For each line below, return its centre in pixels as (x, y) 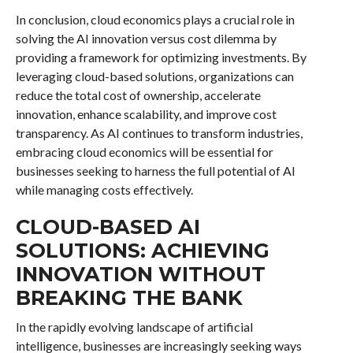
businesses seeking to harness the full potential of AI (155, 170)
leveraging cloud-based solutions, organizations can (154, 76)
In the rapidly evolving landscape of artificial (134, 326)
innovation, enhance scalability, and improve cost (146, 113)
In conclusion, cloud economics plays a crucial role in (155, 19)
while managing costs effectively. (104, 189)
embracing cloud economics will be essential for (144, 151)
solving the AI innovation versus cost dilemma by (146, 38)
